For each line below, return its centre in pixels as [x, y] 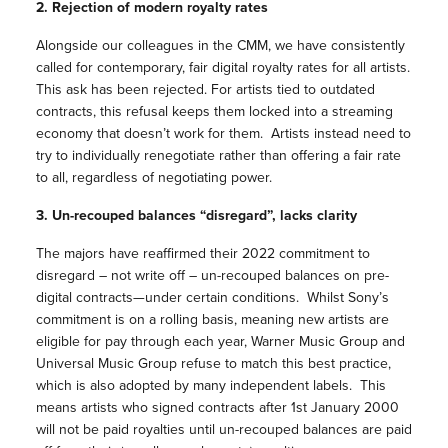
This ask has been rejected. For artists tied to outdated [205, 89]
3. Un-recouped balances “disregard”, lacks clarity [196, 215]
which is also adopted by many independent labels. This [210, 385]
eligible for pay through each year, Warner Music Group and [220, 341]
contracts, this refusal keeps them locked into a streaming [214, 111]
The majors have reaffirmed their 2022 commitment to [202, 253]
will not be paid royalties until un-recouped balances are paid [223, 429]
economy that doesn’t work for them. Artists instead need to [223, 133]
